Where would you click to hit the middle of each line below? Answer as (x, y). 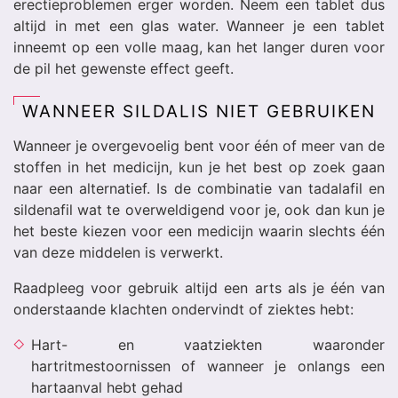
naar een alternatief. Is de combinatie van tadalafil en (199, 188)
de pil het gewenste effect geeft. (123, 68)
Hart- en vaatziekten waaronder (208, 345)
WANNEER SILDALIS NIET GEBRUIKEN (199, 111)
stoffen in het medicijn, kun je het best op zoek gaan (199, 167)
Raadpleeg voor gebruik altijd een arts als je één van (199, 288)
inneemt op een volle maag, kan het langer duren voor (199, 47)
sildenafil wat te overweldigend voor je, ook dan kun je (199, 210)
